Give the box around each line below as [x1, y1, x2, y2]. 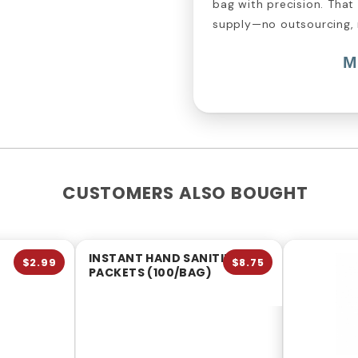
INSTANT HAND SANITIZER [89, 250, 246, 267]
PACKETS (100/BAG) [89, 265, 213, 281]
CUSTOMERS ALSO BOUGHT [62, 181, 308, 205]
